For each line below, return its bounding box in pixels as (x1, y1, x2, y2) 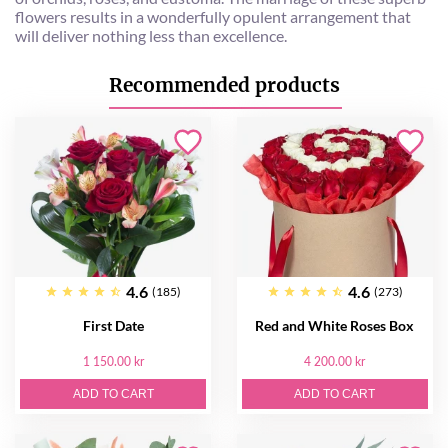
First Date (82, 316, 144, 334)
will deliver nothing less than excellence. (15, 25, 287, 45)
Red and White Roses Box (255, 316, 415, 334)
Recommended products (108, 72, 340, 97)
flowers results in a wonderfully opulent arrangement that (15, 6, 411, 26)
